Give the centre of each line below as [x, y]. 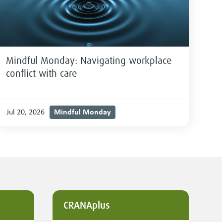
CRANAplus [86, 205]
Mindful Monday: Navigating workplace [88, 61]
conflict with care [41, 74]
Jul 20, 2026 [25, 112]
